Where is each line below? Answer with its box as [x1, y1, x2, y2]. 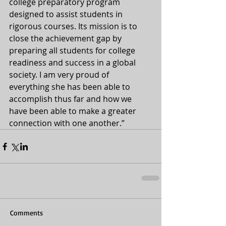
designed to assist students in [9, 9, 125, 20]
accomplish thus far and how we [9, 93, 134, 105]
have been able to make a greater [9, 105, 138, 117]
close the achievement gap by [9, 33, 124, 44]
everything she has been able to [9, 81, 132, 93]
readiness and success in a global [9, 57, 138, 69]
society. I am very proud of [9, 69, 111, 81]
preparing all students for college [9, 45, 137, 56]
